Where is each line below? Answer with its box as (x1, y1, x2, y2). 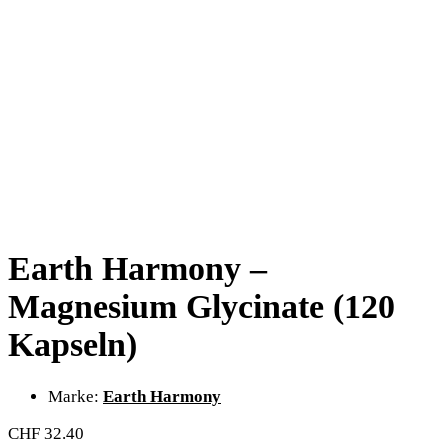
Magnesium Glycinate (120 (8, 288, 395, 326)
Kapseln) (8, 326, 137, 364)
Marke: (48, 386, 103, 406)
